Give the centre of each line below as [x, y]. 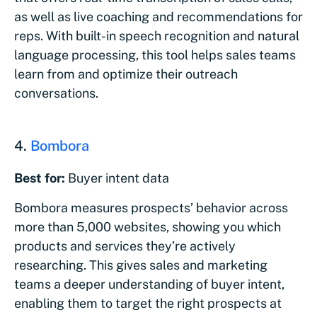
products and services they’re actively [125, 246]
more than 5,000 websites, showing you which [148, 226]
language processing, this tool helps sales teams [155, 54]
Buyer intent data [119, 178]
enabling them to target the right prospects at [148, 303]
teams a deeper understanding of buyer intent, [149, 284]
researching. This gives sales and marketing [141, 265]
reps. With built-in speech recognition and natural [157, 35]
